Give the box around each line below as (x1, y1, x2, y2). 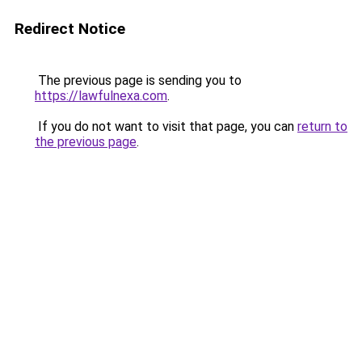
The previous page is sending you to (35, 73, 242, 88)
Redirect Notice (15, 19, 125, 38)
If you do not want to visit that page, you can (35, 119, 297, 134)
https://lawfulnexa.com (35, 88, 167, 103)
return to (297, 119, 347, 134)
